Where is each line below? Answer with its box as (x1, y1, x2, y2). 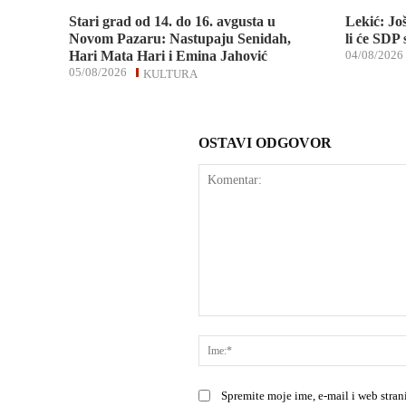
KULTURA (143, 67, 198, 82)
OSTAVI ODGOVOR (198, 135, 333, 151)
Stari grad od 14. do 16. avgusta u (69, 14, 276, 30)
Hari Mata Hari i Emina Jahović (69, 48, 268, 64)
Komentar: (198, 318, 253, 333)
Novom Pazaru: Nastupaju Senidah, (69, 31, 292, 47)
